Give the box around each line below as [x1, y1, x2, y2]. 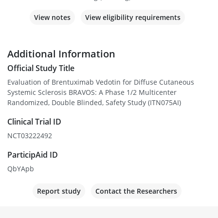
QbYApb [7, 164, 34, 174]
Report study [37, 186, 81, 196]
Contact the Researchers [95, 186, 177, 196]
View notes [34, 13, 71, 22]
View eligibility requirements [85, 13, 181, 22]
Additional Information [7, 47, 115, 61]
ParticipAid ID [7, 149, 58, 161]
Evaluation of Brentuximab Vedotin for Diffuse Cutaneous [7, 77, 194, 87]
